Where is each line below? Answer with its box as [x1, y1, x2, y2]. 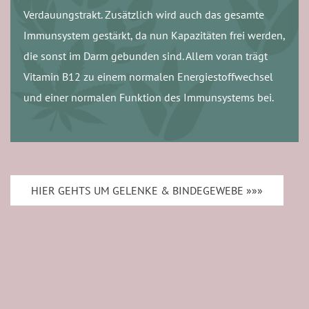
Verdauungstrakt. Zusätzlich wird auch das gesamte [23, 8, 264, 22]
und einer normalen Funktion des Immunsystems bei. [23, 90, 274, 105]
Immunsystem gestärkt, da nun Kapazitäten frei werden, [23, 28, 286, 43]
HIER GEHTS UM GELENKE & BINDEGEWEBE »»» [31, 183, 263, 197]
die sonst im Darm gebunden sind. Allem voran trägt [23, 49, 268, 63]
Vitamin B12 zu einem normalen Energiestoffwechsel [23, 70, 273, 84]
